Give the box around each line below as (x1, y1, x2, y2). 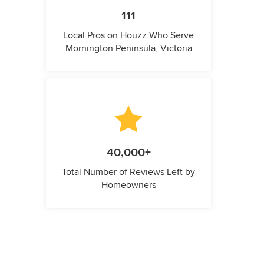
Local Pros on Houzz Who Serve (63, 29, 194, 42)
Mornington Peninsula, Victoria (65, 42, 192, 55)
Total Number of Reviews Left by (62, 166, 195, 179)
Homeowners (101, 179, 156, 192)
